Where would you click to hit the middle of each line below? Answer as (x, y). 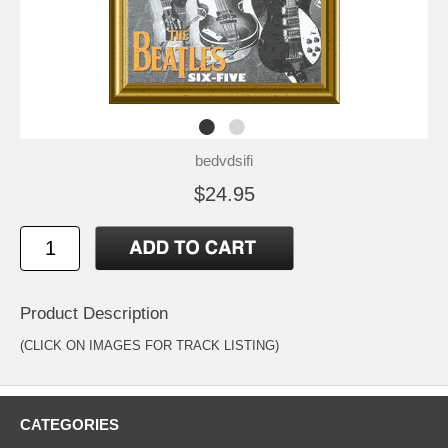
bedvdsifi (224, 160)
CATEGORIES (69, 424)
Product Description (94, 313)
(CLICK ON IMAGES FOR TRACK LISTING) (149, 345)
